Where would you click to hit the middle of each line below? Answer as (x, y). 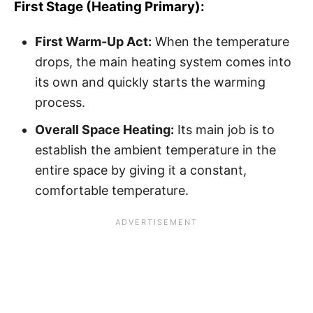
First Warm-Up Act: (93, 41)
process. (60, 102)
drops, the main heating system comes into (163, 61)
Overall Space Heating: (104, 129)
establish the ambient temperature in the (155, 150)
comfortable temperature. (112, 190)
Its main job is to (224, 129)
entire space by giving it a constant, (141, 170)
